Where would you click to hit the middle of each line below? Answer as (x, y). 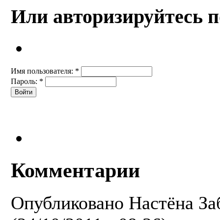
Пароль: (25, 82)
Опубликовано (70, 203)
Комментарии (75, 170)
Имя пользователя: (43, 71)
